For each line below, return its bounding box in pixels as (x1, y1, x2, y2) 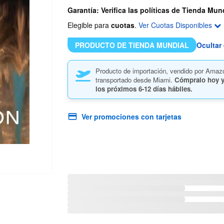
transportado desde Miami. (95, 75, 174, 85)
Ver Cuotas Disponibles (138, 20, 214, 30)
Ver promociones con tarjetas (81, 111, 181, 122)
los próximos (95, 84, 138, 94)
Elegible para (67, 20, 111, 30)
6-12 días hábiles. (138, 84, 192, 94)
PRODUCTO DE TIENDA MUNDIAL (74, 40, 189, 50)
